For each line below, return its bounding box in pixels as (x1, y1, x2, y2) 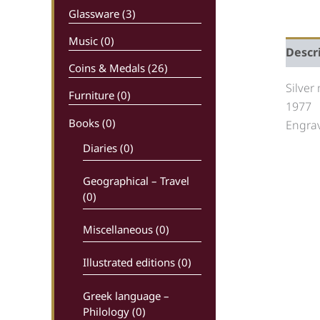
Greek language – (83, 288, 169, 303)
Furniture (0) (69, 88, 131, 103)
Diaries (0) (83, 140, 134, 155)
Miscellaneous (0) (83, 222, 169, 236)
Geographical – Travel (83, 173, 189, 188)
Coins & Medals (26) (69, 61, 168, 75)
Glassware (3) (69, 6, 136, 21)
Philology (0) (83, 304, 146, 319)
